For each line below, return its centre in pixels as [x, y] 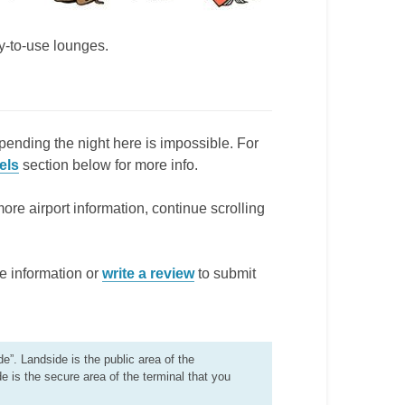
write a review [148, 273]
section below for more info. [108, 165]
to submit [225, 273]
